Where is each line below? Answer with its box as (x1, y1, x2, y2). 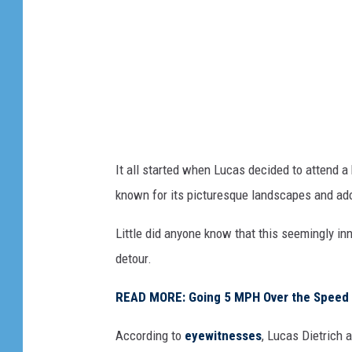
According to (115, 328, 185, 344)
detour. (115, 251, 152, 267)
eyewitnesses (185, 328, 262, 344)
